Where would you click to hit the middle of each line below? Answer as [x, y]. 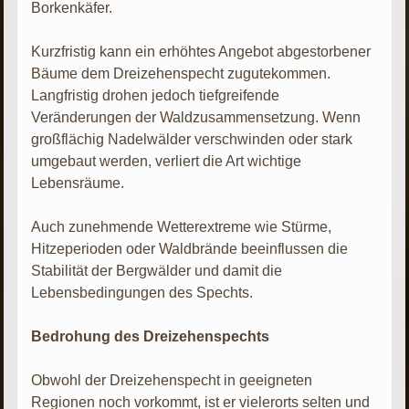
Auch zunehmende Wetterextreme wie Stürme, [182, 226]
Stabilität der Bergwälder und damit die [157, 270]
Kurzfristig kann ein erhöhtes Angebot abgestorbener [201, 51]
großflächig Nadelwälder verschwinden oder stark [192, 139]
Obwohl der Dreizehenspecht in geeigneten [172, 380]
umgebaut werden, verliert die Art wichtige [167, 161]
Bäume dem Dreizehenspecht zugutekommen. [181, 73]
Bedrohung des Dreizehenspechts [151, 336]
